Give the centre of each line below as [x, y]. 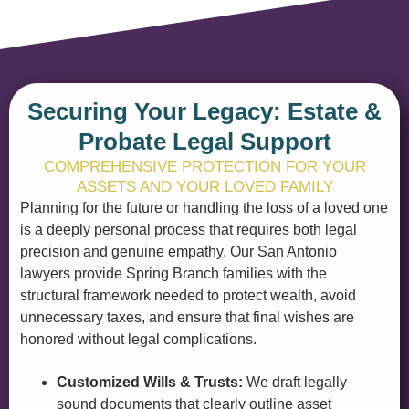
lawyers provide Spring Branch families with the [173, 273]
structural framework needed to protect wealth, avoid [188, 295]
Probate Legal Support [204, 141]
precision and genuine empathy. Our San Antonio [178, 251]
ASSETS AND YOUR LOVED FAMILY [204, 186]
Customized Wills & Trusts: [150, 382]
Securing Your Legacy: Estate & [204, 111]
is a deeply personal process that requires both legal [189, 229]
